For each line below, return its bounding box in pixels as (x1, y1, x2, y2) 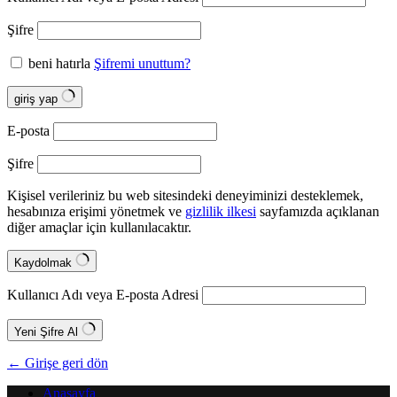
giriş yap (14, 92, 61, 105)
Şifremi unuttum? (94, 56, 191, 71)
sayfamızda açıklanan (256, 204, 379, 219)
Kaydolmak (14, 256, 75, 269)
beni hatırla (28, 56, 90, 71)
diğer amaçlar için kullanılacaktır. (7, 220, 191, 235)
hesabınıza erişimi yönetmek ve (7, 204, 185, 219)
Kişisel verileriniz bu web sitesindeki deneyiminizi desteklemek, (7, 188, 363, 203)
